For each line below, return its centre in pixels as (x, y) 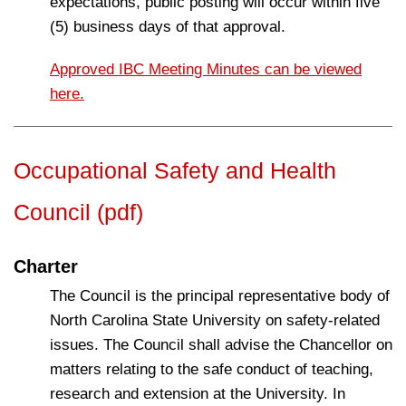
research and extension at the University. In (198, 394)
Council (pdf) (78, 212)
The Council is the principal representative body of (220, 296)
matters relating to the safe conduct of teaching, (212, 369)
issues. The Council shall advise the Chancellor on (221, 345)
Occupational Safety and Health (175, 170)
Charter (46, 266)
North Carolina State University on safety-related (215, 320)
